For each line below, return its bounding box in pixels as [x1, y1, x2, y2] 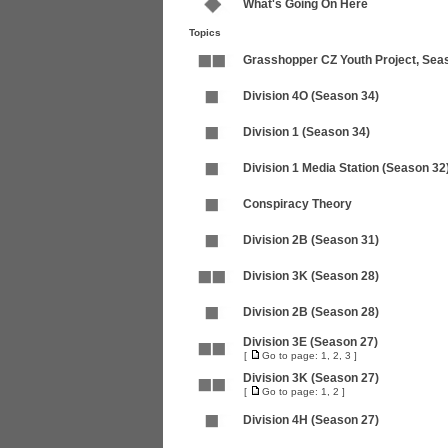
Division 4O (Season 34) [243, 89, 379, 103]
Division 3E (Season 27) [243, 335, 378, 349]
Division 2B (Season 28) [243, 305, 379, 319]
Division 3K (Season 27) [243, 371, 379, 385]
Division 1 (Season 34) [243, 125, 370, 139]
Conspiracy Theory [243, 197, 352, 211]
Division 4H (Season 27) [243, 413, 379, 427]
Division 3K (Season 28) [243, 269, 379, 283]
